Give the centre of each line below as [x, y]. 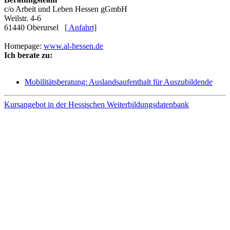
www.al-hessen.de [73, 46]
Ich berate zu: [28, 55]
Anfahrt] [82, 27]
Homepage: [24, 46]
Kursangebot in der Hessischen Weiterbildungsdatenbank [97, 104]
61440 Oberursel [34, 27]
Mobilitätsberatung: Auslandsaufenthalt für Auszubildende [119, 82]
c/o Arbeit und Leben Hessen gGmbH [66, 9]
